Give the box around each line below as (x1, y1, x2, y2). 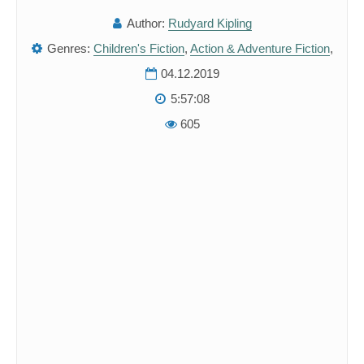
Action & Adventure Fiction (189, 41, 330, 55)
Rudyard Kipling (168, 16, 252, 30)
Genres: (46, 41, 90, 55)
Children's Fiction (93, 41, 184, 55)
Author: (127, 16, 165, 30)
